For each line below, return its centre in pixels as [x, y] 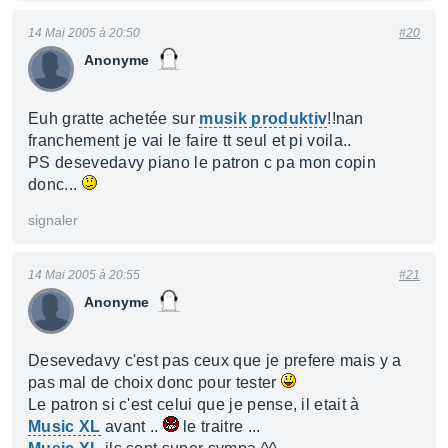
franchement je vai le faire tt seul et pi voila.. [190, 140]
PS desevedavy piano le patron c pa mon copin [202, 162]
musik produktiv [263, 118]
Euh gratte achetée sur [114, 118]
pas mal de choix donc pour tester [154, 382]
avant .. [131, 426]
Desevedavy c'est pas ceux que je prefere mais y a [215, 360]
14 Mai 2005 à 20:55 [84, 275]
